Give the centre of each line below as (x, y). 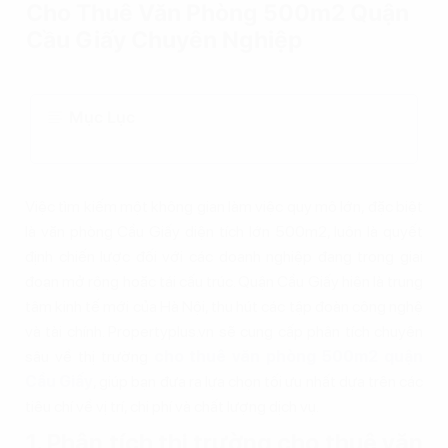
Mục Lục (102, 117)
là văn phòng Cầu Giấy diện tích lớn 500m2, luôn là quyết (224, 231)
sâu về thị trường (89, 356)
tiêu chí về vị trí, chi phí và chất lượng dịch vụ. (172, 406)
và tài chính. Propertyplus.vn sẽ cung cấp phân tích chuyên (224, 331)
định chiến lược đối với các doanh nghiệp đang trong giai (224, 256)
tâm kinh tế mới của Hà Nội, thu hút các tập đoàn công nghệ (224, 306)
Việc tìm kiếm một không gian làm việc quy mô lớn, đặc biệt (224, 206)
